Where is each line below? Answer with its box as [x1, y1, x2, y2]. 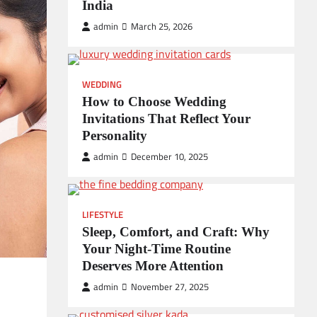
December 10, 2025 [131, 150, 208, 163]
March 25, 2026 [131, 20, 192, 33]
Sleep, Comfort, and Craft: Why [82, 224, 270, 239]
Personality [82, 128, 147, 143]
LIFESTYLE [82, 208, 123, 221]
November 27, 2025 [131, 280, 209, 294]
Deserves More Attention [82, 258, 224, 273]
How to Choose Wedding [82, 94, 226, 109]
